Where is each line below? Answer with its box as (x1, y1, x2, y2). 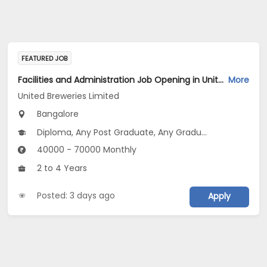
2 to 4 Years (35, 162, 88, 175)
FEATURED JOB (21, 53, 68, 63)
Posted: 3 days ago (37, 189, 116, 201)
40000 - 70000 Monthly (35, 144, 137, 156)
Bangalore (35, 108, 79, 120)
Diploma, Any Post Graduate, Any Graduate (35, 126, 202, 139)
